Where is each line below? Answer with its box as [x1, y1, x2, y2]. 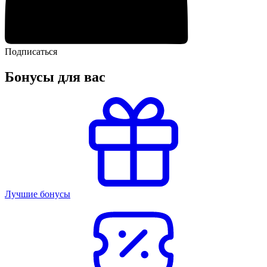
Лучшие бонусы [5, 188, 70, 199]
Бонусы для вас [5, 69, 105, 85]
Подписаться [5, 46, 57, 57]
